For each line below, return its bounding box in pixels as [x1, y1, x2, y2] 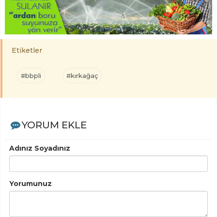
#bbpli [21, 72, 41, 80]
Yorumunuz [9, 179, 52, 188]
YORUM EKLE [21, 119, 87, 131]
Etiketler [12, 46, 42, 55]
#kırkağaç [66, 72, 98, 80]
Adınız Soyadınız [9, 144, 70, 153]
